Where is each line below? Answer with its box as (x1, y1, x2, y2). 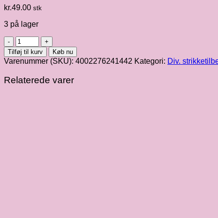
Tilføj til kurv (8, 48, 43, 55)
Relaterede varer (4, 74, 74, 85)
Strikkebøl (15, 36, 50, 44)
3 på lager (4, 19, 38, 28)
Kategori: (134, 56, 167, 65)
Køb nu (53, 48, 73, 55)
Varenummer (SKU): (4, 56, 75, 65)
